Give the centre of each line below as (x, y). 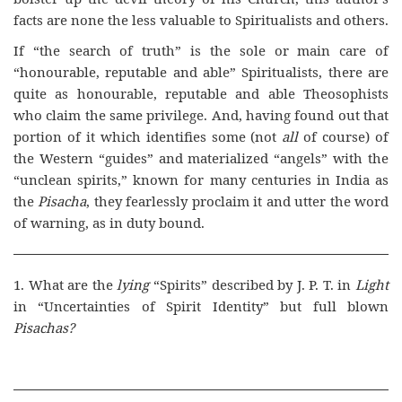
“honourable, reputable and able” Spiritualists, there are (201, 72)
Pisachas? (44, 328)
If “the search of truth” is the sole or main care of (201, 50)
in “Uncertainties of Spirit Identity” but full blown (201, 306)
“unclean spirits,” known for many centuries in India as (201, 179)
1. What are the (66, 284)
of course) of (344, 136)
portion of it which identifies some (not (148, 136)
